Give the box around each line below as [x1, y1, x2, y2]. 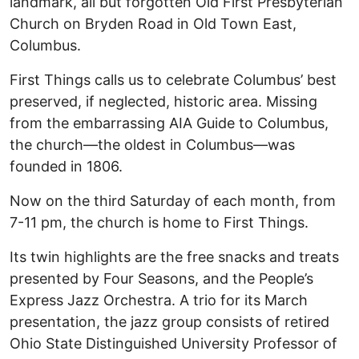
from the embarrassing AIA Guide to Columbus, [10, 114, 329, 131]
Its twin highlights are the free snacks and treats [10, 248, 339, 265]
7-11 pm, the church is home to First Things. [10, 213, 309, 231]
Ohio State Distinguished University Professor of [10, 334, 337, 352]
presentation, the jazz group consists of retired [10, 313, 329, 330]
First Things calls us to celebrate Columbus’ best [10, 71, 337, 88]
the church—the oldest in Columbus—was [10, 135, 295, 153]
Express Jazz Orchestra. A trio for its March [10, 291, 308, 309]
